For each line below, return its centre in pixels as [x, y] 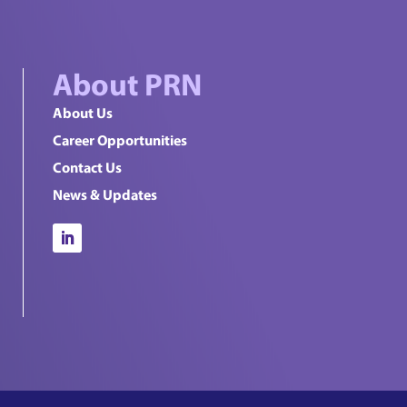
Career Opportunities [119, 140]
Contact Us [87, 168]
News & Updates [104, 195]
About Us [82, 113]
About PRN [127, 84]
